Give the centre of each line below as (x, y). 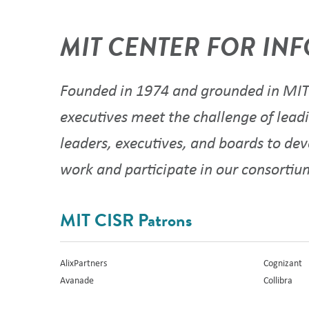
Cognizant (283, 263)
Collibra (278, 279)
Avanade (77, 279)
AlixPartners (84, 263)
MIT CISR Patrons (126, 221)
